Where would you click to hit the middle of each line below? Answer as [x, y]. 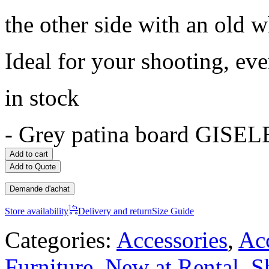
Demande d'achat [40, 189]
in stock [42, 97]
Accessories [172, 240]
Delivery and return [115, 211]
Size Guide [173, 211]
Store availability [37, 211]
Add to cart [29, 154]
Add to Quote [33, 166]
